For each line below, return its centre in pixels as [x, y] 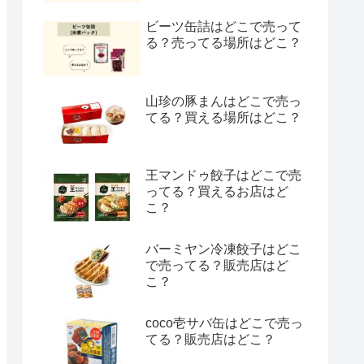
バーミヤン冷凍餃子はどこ [223, 249]
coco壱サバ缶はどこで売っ [224, 323]
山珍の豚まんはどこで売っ [223, 101]
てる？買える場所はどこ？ [223, 117]
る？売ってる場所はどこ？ [223, 43]
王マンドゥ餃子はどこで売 [223, 175]
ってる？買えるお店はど [217, 191]
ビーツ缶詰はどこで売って [223, 27]
